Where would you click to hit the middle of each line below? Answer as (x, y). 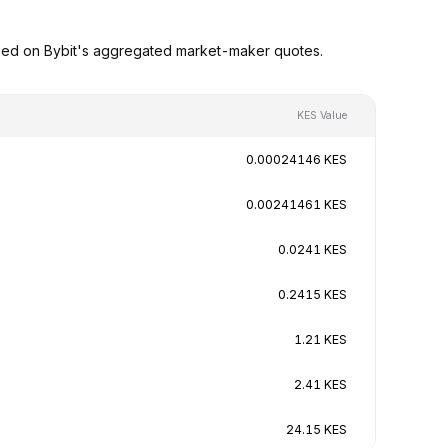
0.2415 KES (312, 294)
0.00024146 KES (296, 159)
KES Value (322, 115)
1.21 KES (320, 339)
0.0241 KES (312, 249)
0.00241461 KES (296, 204)
